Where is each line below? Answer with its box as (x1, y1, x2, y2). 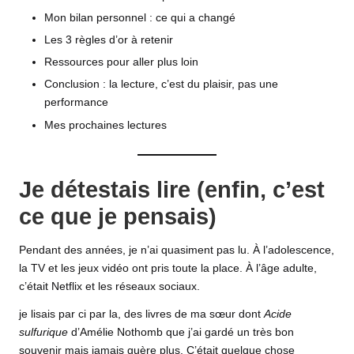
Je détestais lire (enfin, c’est (19, 176, 325, 202)
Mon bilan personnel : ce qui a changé (44, 12, 235, 24)
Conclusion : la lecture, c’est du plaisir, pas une (44, 78, 278, 91)
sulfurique (19, 326, 68, 339)
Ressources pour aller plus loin (44, 56, 198, 69)
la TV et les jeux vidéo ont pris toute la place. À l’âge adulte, (19, 262, 317, 275)
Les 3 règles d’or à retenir (44, 34, 173, 47)
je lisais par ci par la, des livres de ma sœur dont (19, 308, 264, 321)
